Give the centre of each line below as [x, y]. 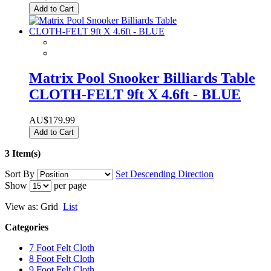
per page [69, 186]
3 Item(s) [23, 154]
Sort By [20, 174]
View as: [21, 207]
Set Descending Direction [165, 174]
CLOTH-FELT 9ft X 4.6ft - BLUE [135, 95]
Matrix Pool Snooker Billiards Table [142, 78]
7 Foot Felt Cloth [62, 248]
